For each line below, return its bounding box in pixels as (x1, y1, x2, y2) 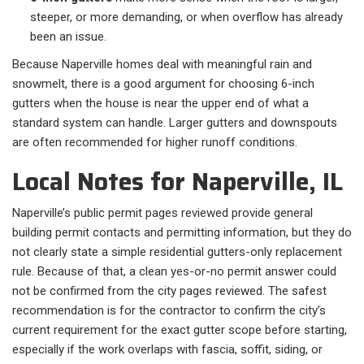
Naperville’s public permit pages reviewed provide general (12, 206, 313, 221)
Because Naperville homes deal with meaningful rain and (12, 57, 312, 72)
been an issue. (30, 29, 106, 45)
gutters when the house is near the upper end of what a (12, 96, 309, 111)
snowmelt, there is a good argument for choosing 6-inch (12, 76, 314, 92)
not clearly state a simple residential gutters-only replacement (12, 245, 342, 260)
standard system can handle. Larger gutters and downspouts (12, 115, 337, 131)
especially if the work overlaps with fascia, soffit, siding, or (12, 342, 323, 357)
